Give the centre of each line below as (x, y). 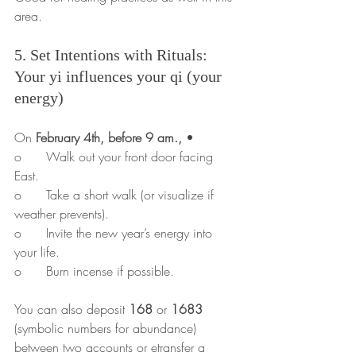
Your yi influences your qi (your (120, 77)
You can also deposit (72, 310)
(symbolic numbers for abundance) (107, 329)
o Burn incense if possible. (110, 271)
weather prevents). (62, 214)
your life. (37, 252)
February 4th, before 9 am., (109, 138)
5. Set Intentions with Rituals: (113, 55)
